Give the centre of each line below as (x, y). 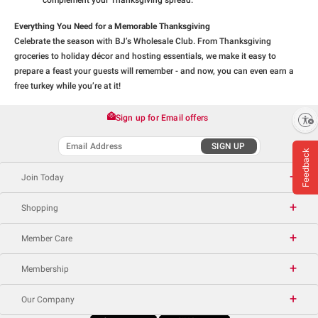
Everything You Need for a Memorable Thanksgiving (112, 27)
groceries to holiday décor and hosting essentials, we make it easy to (145, 56)
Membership (45, 269)
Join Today (43, 178)
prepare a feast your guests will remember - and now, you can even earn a (154, 71)
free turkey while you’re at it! (67, 86)
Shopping (40, 208)
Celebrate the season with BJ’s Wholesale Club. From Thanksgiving (143, 42)
